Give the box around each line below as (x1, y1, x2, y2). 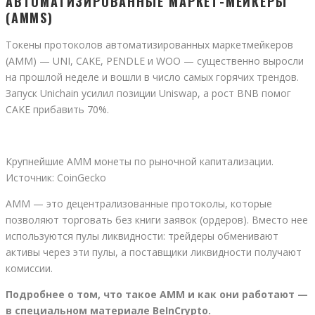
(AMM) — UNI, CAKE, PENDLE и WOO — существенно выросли (6, 54, 304, 68)
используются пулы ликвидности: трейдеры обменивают (6, 229, 278, 243)
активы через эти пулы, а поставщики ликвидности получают (6, 245, 302, 259)
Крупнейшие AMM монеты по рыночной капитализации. (6, 155, 274, 169)
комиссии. (6, 262, 53, 276)
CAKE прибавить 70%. (6, 103, 109, 117)
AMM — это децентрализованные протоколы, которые (6, 197, 272, 211)
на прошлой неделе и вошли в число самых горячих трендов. (6, 70, 299, 84)
